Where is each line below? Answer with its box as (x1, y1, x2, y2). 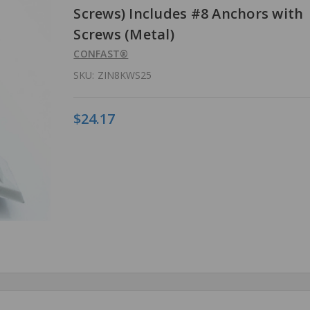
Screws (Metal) (73, 24, 174, 44)
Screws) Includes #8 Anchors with (73, 3, 304, 23)
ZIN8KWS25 (98, 68, 152, 82)
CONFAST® (73, 46, 129, 60)
